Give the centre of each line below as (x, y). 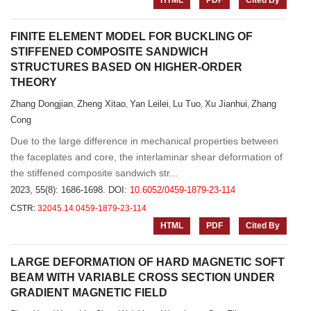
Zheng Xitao (101, 104)
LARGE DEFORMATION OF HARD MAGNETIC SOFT (148, 262)
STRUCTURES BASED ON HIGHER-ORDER (126, 67)
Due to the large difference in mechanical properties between (144, 141)
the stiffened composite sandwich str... (94, 173)
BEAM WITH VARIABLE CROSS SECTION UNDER (143, 277)
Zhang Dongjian (42, 104)
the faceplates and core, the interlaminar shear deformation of (146, 157)
